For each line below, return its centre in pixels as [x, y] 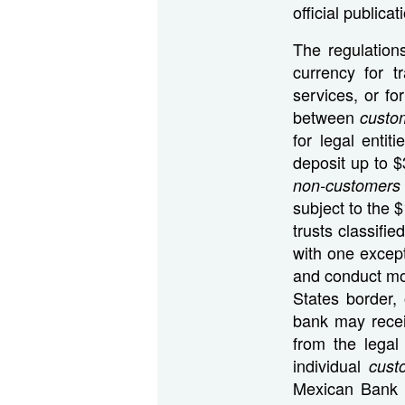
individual [330, 365]
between [326, 116]
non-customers [346, 184]
